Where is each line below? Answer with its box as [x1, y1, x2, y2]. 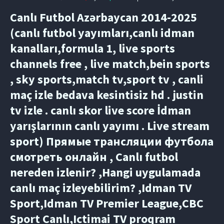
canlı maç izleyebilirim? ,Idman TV [10, 180, 191, 196]
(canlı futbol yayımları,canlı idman [10, 25, 194, 41]
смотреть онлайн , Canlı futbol [10, 149, 178, 165]
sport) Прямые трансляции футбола [10, 133, 213, 149]
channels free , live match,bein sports [10, 56, 210, 72]
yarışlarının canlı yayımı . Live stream [10, 118, 209, 134]
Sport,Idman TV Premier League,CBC [10, 195, 203, 211]
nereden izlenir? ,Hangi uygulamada [10, 164, 200, 180]
